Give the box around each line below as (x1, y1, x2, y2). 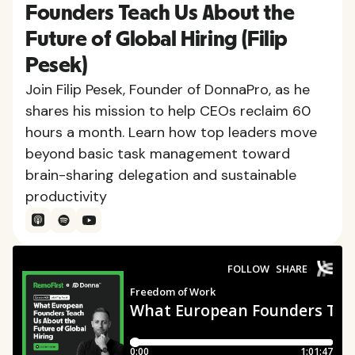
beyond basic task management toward (25, 143, 290, 163)
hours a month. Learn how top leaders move (25, 122, 317, 142)
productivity (25, 186, 107, 206)
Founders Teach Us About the (25, 2, 295, 25)
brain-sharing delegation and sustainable (25, 165, 296, 185)
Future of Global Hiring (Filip (25, 28, 288, 51)
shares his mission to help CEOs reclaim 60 (25, 101, 311, 120)
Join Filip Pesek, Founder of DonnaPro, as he (25, 79, 310, 99)
